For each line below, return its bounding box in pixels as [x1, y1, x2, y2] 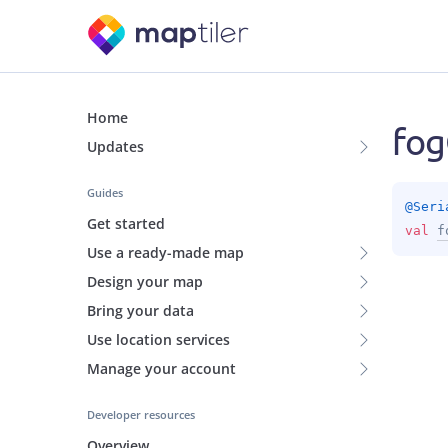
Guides [87, 185, 123, 200]
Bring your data [87, 301, 194, 320]
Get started [87, 214, 165, 233]
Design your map [87, 272, 203, 291]
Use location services [87, 330, 230, 349]
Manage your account [87, 359, 236, 378]
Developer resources [87, 407, 195, 422]
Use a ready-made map [87, 243, 244, 262]
